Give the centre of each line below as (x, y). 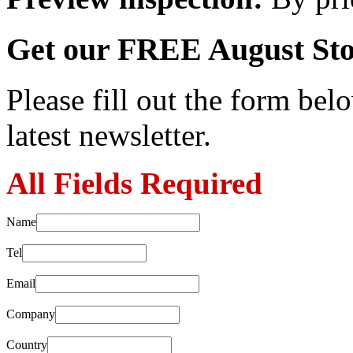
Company (31, 314)
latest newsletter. (109, 136)
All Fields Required (134, 184)
